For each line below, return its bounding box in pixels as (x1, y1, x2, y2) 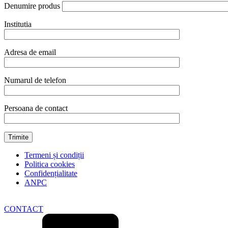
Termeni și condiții (24, 150, 84, 159)
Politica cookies (24, 159, 75, 168)
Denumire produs (4, 1, 62, 10)
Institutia (4, 19, 32, 28)
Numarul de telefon (4, 75, 66, 84)
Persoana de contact (4, 103, 68, 112)
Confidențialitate (24, 168, 77, 178)
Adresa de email (4, 47, 56, 56)
